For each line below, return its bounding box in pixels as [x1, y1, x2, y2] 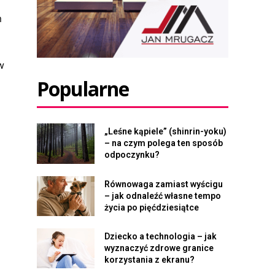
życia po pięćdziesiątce [104, 202, 199, 212]
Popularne [37, 76, 130, 103]
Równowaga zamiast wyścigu [104, 179, 223, 189]
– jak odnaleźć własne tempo [104, 190, 221, 201]
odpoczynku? [104, 150, 160, 160]
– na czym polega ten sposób [104, 138, 223, 149]
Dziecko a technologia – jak [104, 231, 217, 242]
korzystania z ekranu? [104, 255, 195, 265]
